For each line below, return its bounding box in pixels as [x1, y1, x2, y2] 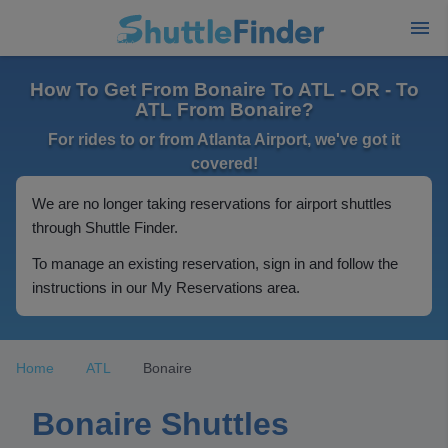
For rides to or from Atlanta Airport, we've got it [48, 131, 400, 148]
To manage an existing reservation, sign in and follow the [32, 255, 398, 272]
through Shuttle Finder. [32, 219, 178, 236]
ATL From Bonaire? [134, 99, 314, 120]
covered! [190, 155, 258, 172]
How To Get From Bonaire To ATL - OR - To [29, 79, 419, 100]
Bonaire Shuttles [32, 406, 289, 442]
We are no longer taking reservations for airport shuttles [32, 195, 392, 212]
